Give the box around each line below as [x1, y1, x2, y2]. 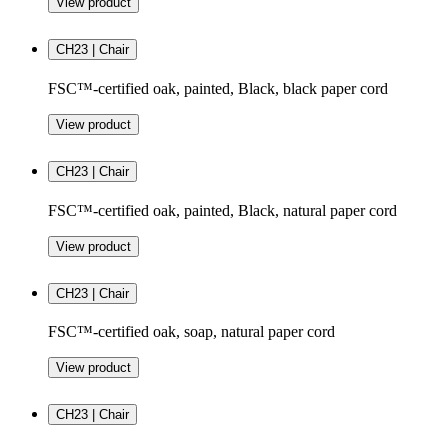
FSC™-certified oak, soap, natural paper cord [48, 323, 335, 341]
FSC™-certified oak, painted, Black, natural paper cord [48, 201, 397, 219]
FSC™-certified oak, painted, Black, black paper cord [48, 79, 388, 97]
